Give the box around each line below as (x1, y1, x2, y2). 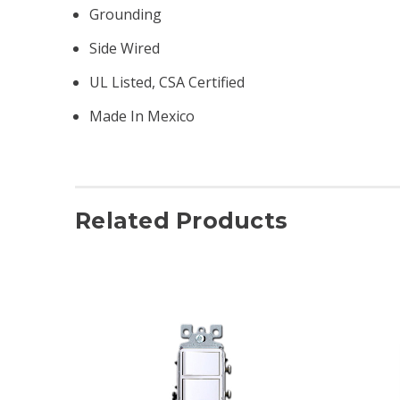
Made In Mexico (89, 105, 196, 126)
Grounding (89, 4, 162, 24)
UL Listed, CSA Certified (89, 71, 246, 92)
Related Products (75, 206, 287, 234)
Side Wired (89, 37, 161, 58)
